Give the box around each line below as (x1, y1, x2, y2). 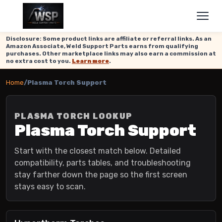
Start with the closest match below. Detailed (14, 146, 181, 156)
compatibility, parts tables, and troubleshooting (14, 158, 191, 167)
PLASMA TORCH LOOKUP (14, 111, 133, 121)
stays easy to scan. (14, 182, 86, 191)
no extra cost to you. (6, 57, 72, 64)
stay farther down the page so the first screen (14, 170, 187, 179)
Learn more (72, 57, 109, 64)
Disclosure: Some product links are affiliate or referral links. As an (6, 35, 212, 42)
